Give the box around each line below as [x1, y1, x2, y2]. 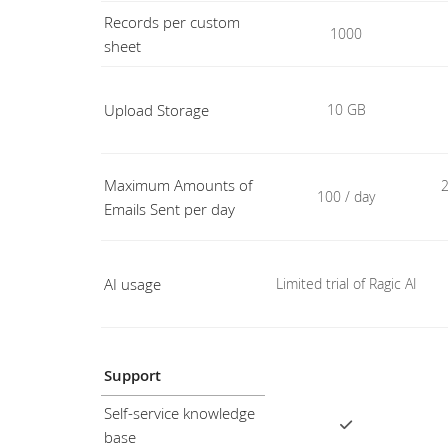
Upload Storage [103, 100, 209, 120]
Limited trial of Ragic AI [275, 274, 417, 293]
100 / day [317, 187, 376, 206]
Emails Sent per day [103, 199, 235, 219]
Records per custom [103, 12, 240, 32]
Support [103, 365, 161, 385]
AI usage [103, 274, 161, 294]
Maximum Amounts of [103, 175, 253, 195]
